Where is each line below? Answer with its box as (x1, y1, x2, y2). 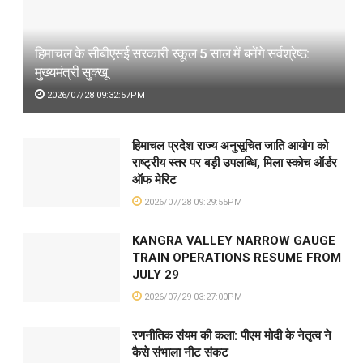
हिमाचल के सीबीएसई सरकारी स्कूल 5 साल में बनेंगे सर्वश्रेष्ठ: (34, 45, 310, 62)
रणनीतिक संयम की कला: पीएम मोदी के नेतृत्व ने (131, 327, 331, 343)
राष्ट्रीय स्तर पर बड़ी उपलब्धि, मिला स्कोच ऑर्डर (131, 155, 337, 170)
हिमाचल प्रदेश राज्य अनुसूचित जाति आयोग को (131, 138, 328, 153)
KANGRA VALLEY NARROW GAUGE (131, 233, 335, 248)
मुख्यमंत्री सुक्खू (34, 63, 108, 80)
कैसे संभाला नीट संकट (131, 344, 228, 360)
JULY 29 (131, 267, 179, 282)
